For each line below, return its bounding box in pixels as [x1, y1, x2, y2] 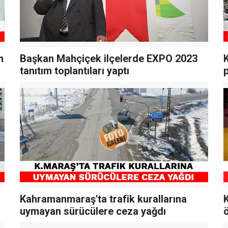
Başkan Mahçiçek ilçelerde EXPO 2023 [19, 52, 197, 65]
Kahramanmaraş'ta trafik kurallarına [19, 193, 187, 206]
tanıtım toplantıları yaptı [19, 65, 129, 77]
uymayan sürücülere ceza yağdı [19, 205, 166, 218]
